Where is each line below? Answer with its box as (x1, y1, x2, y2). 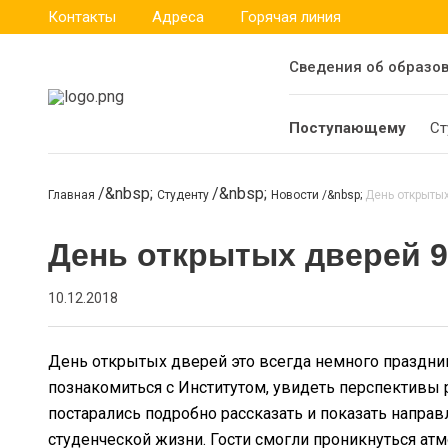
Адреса (152, 8, 204, 26)
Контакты (48, 8, 116, 26)
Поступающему (289, 119, 406, 137)
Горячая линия (240, 8, 341, 26)
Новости (271, 188, 322, 202)
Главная (48, 188, 98, 202)
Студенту (157, 188, 212, 202)
